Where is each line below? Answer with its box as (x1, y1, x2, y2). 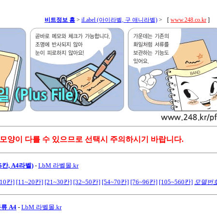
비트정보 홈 (45, 16, 75, 23)
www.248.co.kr (170, 16, 206, 23)
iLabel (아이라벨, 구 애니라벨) (81, 16, 157, 23)
